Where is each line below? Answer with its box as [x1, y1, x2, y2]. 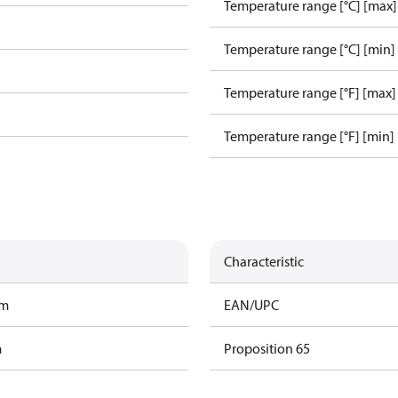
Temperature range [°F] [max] [224, 84, 396, 101]
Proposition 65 [224, 339, 310, 357]
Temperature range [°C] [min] [224, 40, 395, 58]
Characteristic [224, 252, 304, 270]
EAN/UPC [224, 296, 279, 314]
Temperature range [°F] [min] [224, 127, 394, 145]
